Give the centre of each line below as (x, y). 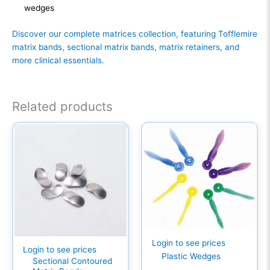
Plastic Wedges (191, 256)
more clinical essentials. (58, 60)
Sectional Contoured (73, 261)
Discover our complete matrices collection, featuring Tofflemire (135, 33)
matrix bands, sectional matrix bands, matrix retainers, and (126, 47)
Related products (62, 106)
